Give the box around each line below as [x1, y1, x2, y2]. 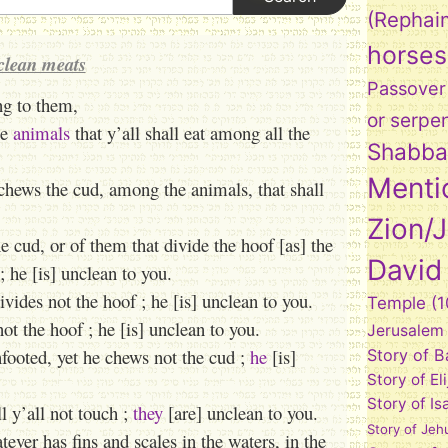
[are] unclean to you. [163, 400, 318, 425]
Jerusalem [367, 321, 445, 340]
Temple [367, 293, 427, 313]
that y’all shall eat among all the [70, 120, 310, 145]
